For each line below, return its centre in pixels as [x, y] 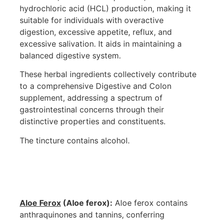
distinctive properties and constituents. [93, 122]
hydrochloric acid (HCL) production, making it [105, 9]
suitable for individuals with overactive [92, 20]
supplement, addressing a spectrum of [91, 98]
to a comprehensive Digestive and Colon [96, 86]
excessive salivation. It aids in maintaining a [101, 44]
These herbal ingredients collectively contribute [108, 74]
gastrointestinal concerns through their [92, 110]
